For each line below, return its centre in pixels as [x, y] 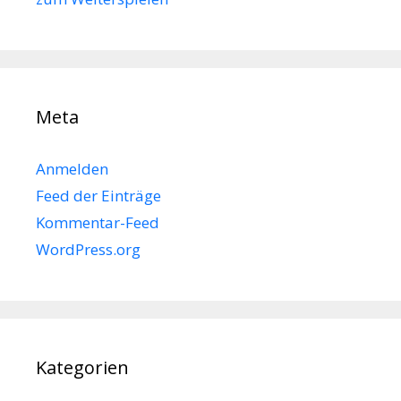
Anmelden [72, 169]
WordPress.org [88, 250]
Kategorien [82, 368]
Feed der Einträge [98, 196]
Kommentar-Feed [98, 223]
